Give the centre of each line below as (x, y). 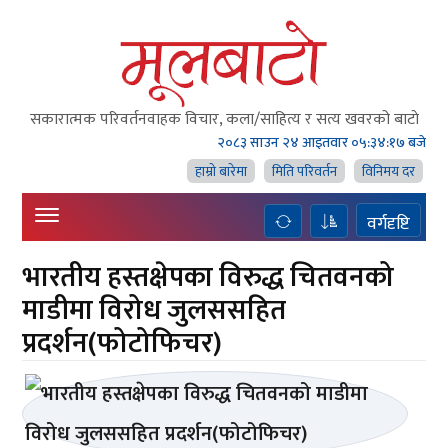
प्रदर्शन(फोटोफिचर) (122, 343)
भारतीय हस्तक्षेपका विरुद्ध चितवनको (208, 277)
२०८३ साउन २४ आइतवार (285, 142)
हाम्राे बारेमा (220, 171)
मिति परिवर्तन (304, 171)
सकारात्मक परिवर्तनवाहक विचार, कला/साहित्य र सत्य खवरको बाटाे (224, 119)
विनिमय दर (388, 171)
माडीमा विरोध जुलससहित (154, 310)
